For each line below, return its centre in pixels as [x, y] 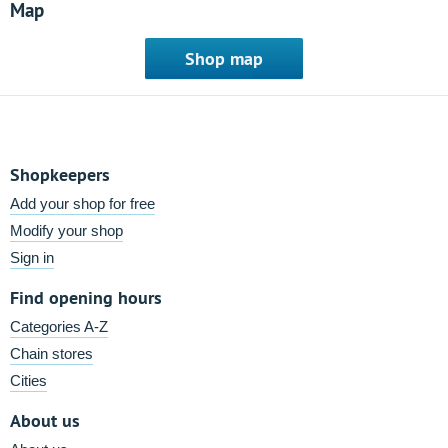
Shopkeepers [60, 174]
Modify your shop [66, 230]
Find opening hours [86, 297]
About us [45, 420]
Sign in [32, 257]
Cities [28, 380]
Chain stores [51, 353]
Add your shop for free [82, 203]
